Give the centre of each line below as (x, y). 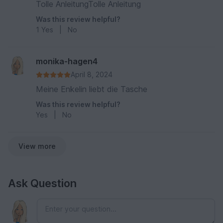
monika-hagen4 (67, 61)
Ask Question (42, 183)
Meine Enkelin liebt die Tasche (92, 89)
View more (37, 146)
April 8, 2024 (92, 75)
